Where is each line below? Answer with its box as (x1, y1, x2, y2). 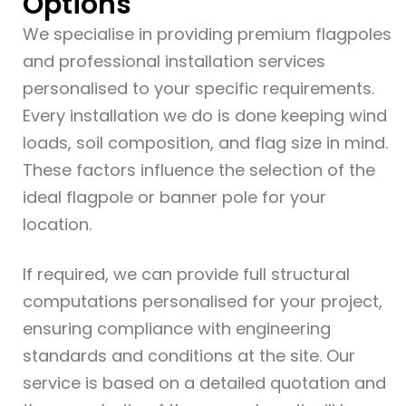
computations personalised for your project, (23, 290, 382, 313)
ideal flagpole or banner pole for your (23, 186, 326, 208)
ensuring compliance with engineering (23, 317, 331, 340)
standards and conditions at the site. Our (23, 344, 355, 367)
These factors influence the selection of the (23, 159, 375, 181)
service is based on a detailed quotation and (23, 372, 386, 394)
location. (23, 213, 101, 236)
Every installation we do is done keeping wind (23, 104, 387, 127)
